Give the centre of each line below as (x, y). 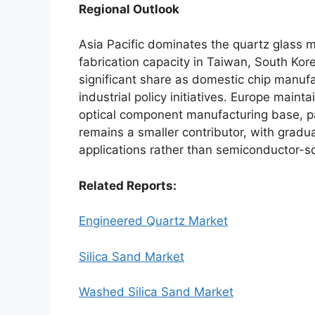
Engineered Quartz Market (153, 221)
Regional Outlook (129, 9)
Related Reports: (128, 185)
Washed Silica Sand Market (156, 292)
